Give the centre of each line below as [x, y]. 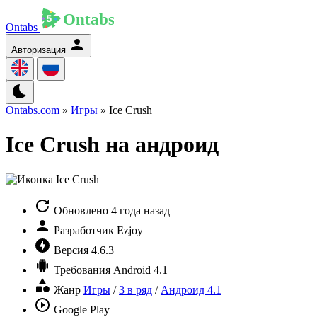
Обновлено [81, 210]
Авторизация [39, 50]
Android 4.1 [140, 270]
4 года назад [140, 210]
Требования [82, 270]
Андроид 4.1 [191, 289]
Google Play [82, 309]
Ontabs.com [33, 110]
